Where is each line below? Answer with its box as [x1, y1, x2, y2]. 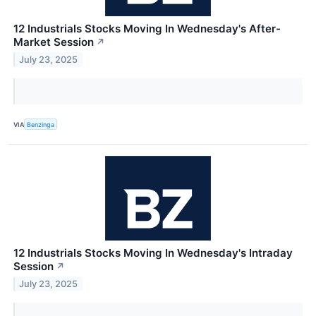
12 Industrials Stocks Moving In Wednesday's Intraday [13, 246, 293, 260]
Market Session [13, 35, 94, 49]
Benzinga [27, 120, 55, 128]
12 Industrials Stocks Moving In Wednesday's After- [13, 22, 281, 36]
